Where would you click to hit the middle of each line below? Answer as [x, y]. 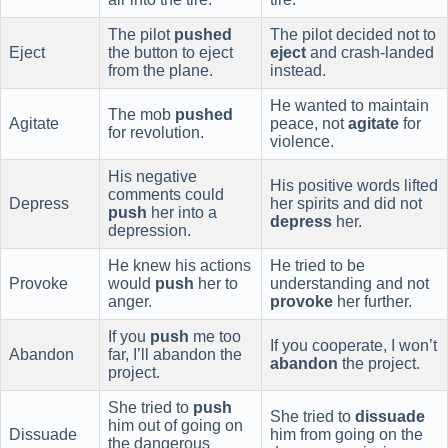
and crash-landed [370, 52]
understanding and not [349, 283]
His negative [152, 176]
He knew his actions [179, 265]
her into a [182, 212]
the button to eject [170, 52]
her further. [372, 301]
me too [215, 336]
